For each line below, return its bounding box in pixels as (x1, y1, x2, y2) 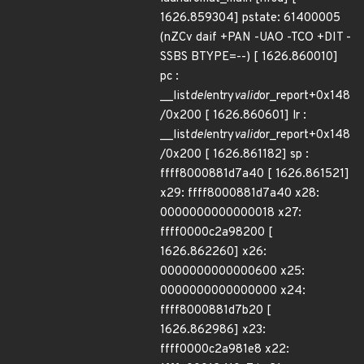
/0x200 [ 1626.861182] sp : (160, 147, 309, 162)
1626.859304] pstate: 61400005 (160, 11, 340, 26)
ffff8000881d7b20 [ (160, 303, 271, 318)
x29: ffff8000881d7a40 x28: (160, 186, 319, 201)
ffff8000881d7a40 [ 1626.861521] (160, 167, 349, 182)
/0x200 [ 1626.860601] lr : (160, 108, 306, 123)
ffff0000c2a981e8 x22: (160, 342, 289, 357)
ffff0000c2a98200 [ (160, 225, 273, 240)
